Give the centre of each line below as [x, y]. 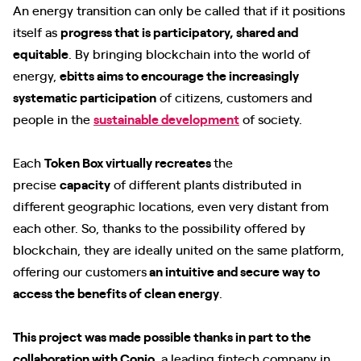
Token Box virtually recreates [129, 162]
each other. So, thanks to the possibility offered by [159, 227]
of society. [271, 118]
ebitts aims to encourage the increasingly [179, 75]
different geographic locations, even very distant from [171, 205]
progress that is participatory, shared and [179, 31]
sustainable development [166, 118]
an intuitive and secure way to [233, 271]
